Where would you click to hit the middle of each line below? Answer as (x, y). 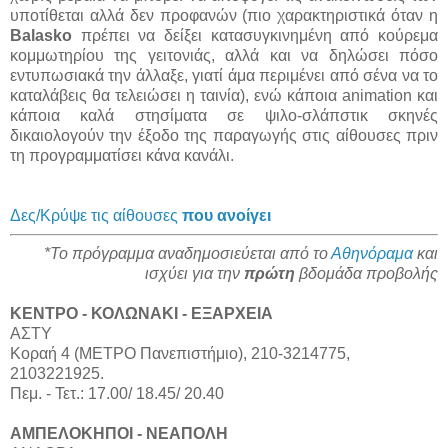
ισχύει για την (194, 273)
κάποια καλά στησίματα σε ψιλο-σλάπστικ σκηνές (224, 115)
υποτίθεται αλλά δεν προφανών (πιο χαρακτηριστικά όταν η (224, 15)
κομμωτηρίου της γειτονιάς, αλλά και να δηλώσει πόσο (224, 55)
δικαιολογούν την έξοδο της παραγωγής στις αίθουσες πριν (224, 135)
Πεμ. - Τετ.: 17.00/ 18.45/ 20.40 (117, 393)
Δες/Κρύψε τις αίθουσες (96, 215)
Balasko (41, 35)
